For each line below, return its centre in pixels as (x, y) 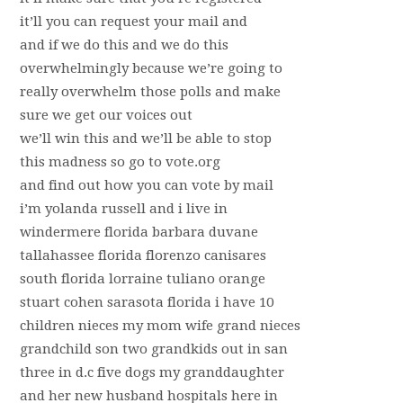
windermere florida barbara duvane (139, 232)
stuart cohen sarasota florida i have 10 (146, 302)
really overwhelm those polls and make (150, 92)
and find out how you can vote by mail (146, 185)
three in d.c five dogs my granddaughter (152, 372)
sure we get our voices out (106, 115)
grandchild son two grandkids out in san (153, 349)
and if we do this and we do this (124, 45)
